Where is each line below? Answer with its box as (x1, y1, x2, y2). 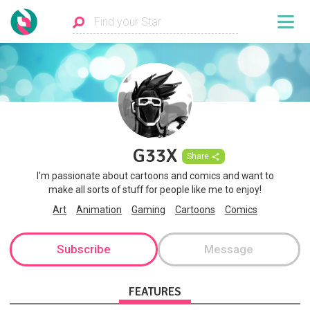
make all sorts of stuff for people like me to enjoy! (48, 184, 262, 196)
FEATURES (129, 284, 181, 300)
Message (204, 241, 254, 256)
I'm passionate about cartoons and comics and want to (36, 170, 274, 182)
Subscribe (56, 241, 111, 256)
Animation (76, 204, 122, 216)
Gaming (131, 204, 165, 216)
